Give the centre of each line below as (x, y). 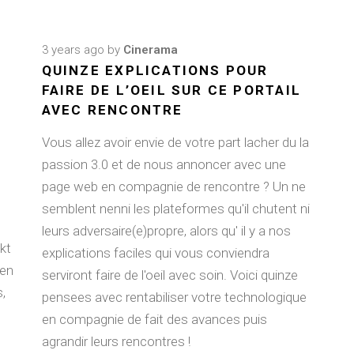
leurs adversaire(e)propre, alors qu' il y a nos (166, 231)
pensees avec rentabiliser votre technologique (174, 297)
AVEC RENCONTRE (112, 110)
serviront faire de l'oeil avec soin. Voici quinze (169, 275)
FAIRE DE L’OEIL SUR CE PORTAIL (171, 90)
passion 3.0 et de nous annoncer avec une (164, 164)
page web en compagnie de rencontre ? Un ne (173, 186)
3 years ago (73, 50)
